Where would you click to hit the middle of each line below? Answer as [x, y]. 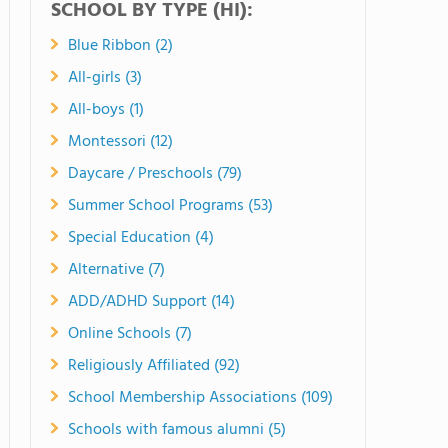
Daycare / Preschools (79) [155, 174]
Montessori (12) [120, 142]
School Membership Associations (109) [200, 398]
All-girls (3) [105, 78]
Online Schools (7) [130, 334]
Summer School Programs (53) [170, 206]
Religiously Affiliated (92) [154, 366]
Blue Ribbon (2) [120, 46]
